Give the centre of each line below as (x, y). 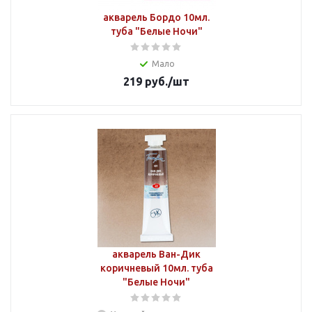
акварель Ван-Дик (156, 254)
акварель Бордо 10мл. (156, 17)
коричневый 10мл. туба (156, 268)
